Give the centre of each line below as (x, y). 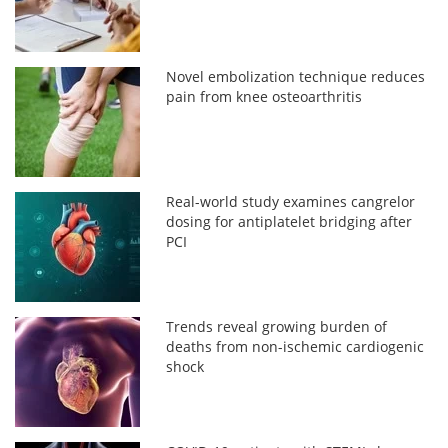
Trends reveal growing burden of (277, 326)
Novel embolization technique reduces (296, 76)
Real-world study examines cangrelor (291, 201)
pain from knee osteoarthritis (264, 96)
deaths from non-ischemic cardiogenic (295, 346)
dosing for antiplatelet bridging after (289, 221)
